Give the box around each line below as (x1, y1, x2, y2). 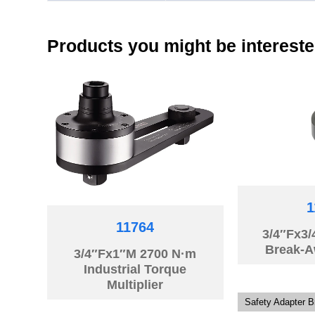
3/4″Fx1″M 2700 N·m (74, 247, 197, 262)
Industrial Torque (84, 262, 187, 277)
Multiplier (107, 278, 164, 292)
